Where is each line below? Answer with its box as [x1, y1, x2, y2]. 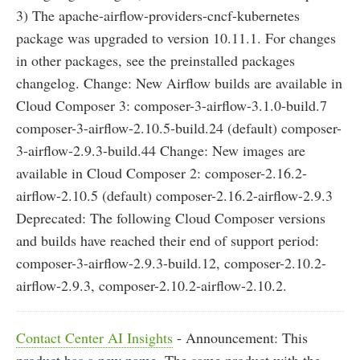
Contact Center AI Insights [16, 328, 173, 348]
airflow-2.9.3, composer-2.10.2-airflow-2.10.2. [16, 276, 287, 296]
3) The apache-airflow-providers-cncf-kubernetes [16, 6, 300, 26]
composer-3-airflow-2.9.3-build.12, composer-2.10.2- [16, 253, 326, 273]
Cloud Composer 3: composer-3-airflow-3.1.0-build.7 [16, 96, 327, 116]
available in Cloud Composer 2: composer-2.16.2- [16, 163, 307, 183]
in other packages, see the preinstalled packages [16, 51, 295, 71]
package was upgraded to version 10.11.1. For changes [16, 28, 336, 48]
